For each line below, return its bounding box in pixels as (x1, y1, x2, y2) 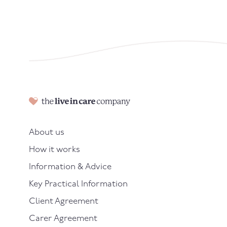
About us (29, 128, 64, 137)
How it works (29, 145, 80, 154)
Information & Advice (29, 162, 111, 171)
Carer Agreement (29, 214, 97, 223)
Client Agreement (29, 197, 98, 206)
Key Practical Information (29, 179, 128, 188)
